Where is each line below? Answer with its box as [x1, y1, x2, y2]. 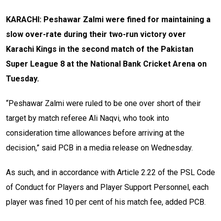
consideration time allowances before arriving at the [6, 128, 184, 138]
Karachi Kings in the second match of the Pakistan [6, 44, 193, 54]
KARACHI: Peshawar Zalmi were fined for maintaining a [6, 15, 211, 25]
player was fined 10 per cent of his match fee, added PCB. [6, 197, 206, 207]
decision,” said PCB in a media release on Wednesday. [6, 143, 193, 153]
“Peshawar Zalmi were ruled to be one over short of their [6, 99, 201, 109]
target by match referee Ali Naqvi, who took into [6, 113, 169, 123]
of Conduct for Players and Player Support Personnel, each [6, 183, 209, 192]
